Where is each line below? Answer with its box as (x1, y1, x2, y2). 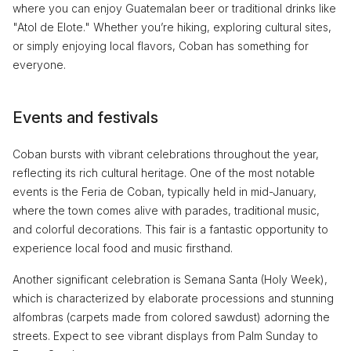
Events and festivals (13, 107, 158, 127)
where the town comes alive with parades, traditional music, (13, 203, 320, 217)
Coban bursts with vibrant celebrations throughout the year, (13, 147, 319, 161)
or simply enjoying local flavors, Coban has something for (13, 38, 309, 52)
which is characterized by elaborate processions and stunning (13, 291, 334, 305)
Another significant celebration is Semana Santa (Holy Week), (13, 272, 327, 286)
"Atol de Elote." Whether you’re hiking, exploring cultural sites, (13, 20, 331, 34)
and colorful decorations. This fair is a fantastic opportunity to (13, 222, 328, 236)
